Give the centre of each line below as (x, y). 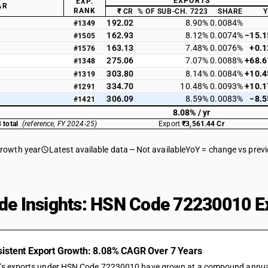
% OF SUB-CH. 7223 (173, 11)
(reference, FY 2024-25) (60, 124)
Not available (161, 150)
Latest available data (89, 150)
